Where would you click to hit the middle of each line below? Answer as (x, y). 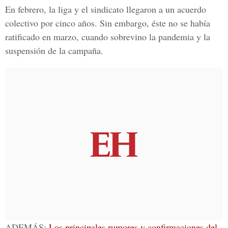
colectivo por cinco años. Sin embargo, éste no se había (108, 23)
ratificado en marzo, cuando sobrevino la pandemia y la (108, 37)
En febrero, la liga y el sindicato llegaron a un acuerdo (106, 9)
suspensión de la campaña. (54, 50)
